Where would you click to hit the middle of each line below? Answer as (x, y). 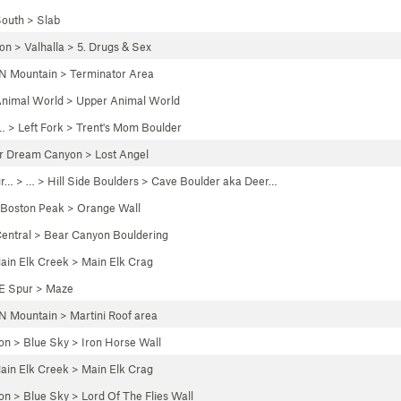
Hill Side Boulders (93, 181)
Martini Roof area (114, 315)
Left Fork (41, 127)
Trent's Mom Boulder (129, 127)
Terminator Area (112, 73)
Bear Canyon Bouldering (106, 235)
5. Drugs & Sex (114, 47)
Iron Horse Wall (121, 342)
